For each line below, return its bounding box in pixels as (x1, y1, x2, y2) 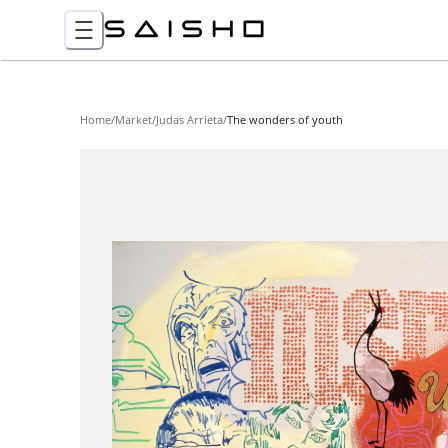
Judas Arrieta (156, 112, 223, 127)
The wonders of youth (227, 112, 343, 127)
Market (115, 112, 152, 127)
